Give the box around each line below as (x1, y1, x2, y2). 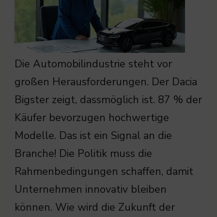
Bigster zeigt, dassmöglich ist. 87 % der (15, 93, 202, 108)
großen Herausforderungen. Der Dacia (15, 75, 197, 90)
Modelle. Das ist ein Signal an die (15, 128, 172, 143)
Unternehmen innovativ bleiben (15, 182, 167, 197)
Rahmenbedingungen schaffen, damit (15, 164, 193, 179)
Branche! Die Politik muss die (15, 146, 152, 161)
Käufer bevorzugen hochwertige (15, 110, 169, 125)
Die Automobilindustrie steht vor (15, 57, 172, 72)
